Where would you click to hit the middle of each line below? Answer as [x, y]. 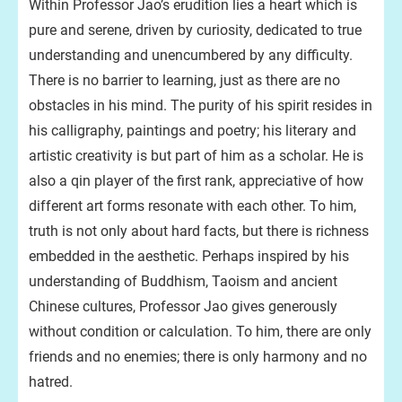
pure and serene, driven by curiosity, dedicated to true [195, 30]
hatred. [51, 382]
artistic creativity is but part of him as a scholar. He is [196, 156]
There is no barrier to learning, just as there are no [184, 80]
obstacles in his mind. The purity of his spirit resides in [201, 105]
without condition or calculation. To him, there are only [200, 332]
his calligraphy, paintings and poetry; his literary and [192, 131]
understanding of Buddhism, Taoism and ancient [183, 281]
